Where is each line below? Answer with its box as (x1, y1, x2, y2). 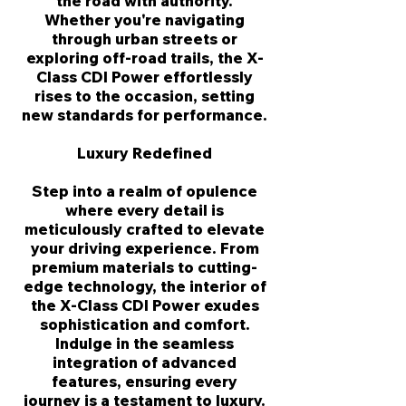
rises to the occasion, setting (34, 86, 255, 105)
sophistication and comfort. (39, 314, 250, 333)
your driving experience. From (30, 238, 259, 257)
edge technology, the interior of (23, 276, 266, 295)
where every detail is (65, 200, 224, 219)
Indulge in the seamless (55, 333, 234, 353)
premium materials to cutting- (32, 257, 257, 276)
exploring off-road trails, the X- (25, 48, 264, 67)
